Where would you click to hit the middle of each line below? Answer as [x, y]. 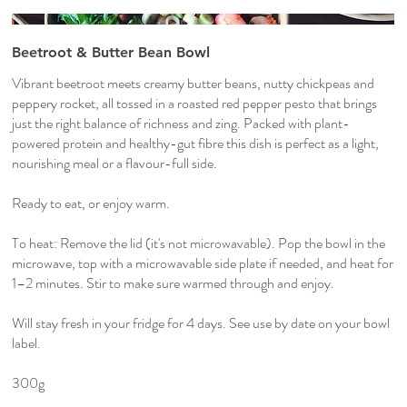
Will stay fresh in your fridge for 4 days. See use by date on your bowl [201, 323]
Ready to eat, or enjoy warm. [91, 203]
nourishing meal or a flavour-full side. [115, 164]
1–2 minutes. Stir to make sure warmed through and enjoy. [174, 283]
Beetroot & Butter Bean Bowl [111, 53]
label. [27, 343]
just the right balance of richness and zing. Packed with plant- [181, 124]
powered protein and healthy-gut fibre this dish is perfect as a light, [196, 144]
